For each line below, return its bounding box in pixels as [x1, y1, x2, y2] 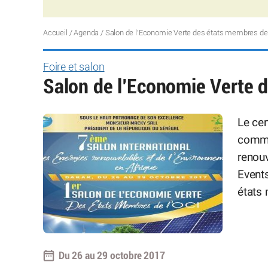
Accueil [43, 29, 68, 37]
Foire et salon [43, 62, 105, 73]
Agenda [74, 29, 99, 37]
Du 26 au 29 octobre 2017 [59, 250, 165, 261]
